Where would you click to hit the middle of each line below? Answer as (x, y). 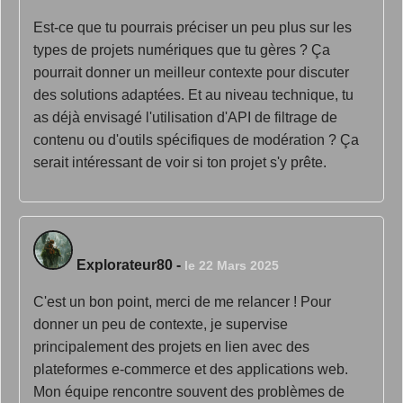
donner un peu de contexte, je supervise (161, 324)
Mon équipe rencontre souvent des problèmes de (189, 392)
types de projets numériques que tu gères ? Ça (182, 50)
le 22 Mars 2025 (232, 265)
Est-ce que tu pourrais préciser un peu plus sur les (193, 27)
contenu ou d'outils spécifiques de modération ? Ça (196, 140)
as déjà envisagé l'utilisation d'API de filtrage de (185, 117)
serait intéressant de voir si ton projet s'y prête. (180, 162)
